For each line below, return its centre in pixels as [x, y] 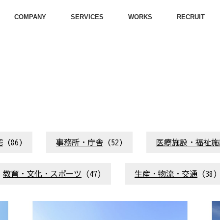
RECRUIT [191, 17]
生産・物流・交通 [166, 174]
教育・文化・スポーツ [42, 174]
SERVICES [87, 17]
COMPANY [30, 17]
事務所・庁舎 [80, 142]
